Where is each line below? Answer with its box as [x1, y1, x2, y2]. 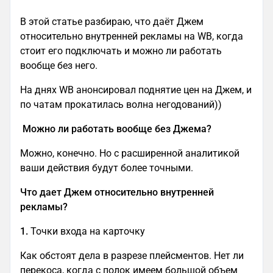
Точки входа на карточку [30, 225, 147, 238]
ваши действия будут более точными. [20, 162, 196, 174]
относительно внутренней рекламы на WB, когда [20, 30, 243, 43]
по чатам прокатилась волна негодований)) [20, 99, 222, 111]
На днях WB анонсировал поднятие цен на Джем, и [20, 84, 252, 96]
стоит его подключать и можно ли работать [20, 45, 222, 57]
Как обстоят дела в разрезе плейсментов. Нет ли [20, 250, 244, 262]
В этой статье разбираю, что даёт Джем [20, 16, 204, 28]
